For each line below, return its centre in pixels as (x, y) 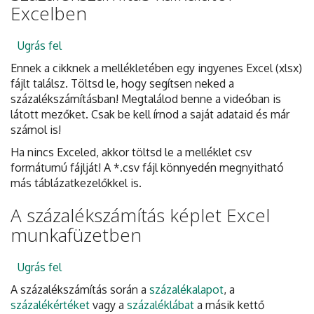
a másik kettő (231, 305)
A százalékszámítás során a (80, 289)
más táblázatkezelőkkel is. (76, 183)
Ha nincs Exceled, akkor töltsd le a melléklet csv (131, 152)
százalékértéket (52, 305)
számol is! (36, 129)
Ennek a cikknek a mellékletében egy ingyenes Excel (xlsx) (156, 68)
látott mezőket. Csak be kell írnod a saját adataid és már (150, 114)
